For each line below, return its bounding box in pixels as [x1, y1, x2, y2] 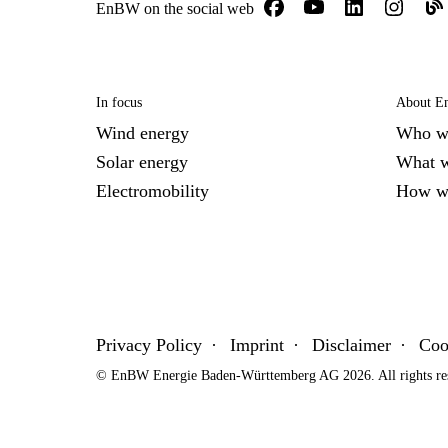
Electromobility [96, 181, 209, 201]
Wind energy [96, 123, 189, 143]
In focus [96, 95, 142, 110]
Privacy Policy [96, 335, 202, 355]
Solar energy [96, 152, 188, 172]
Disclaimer [312, 335, 391, 355]
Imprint [230, 335, 284, 355]
